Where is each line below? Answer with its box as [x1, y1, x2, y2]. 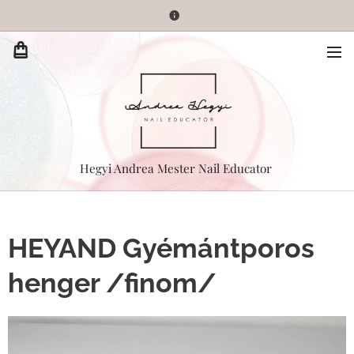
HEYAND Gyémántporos [8, 232, 314, 264]
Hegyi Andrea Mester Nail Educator [79, 160, 275, 176]
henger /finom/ [8, 267, 217, 299]
